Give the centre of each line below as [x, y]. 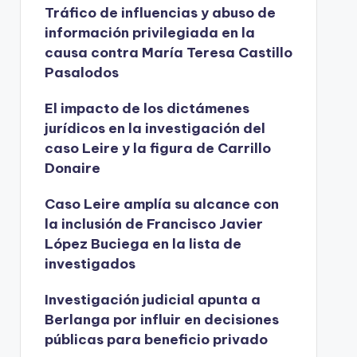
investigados [90, 264]
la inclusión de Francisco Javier [153, 224]
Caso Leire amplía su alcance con [161, 204]
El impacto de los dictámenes [147, 108]
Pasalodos [81, 73]
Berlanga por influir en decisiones [161, 320]
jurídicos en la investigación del [155, 128]
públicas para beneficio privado [156, 339]
